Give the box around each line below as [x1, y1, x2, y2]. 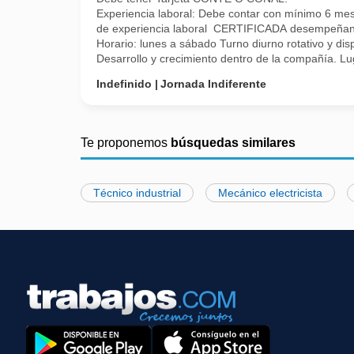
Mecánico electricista [218, 186, 322, 199]
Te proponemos [81, 136, 171, 149]
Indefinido [96, 77, 152, 90]
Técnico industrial [93, 186, 181, 199]
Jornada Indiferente [160, 77, 266, 90]
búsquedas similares [171, 136, 296, 149]
